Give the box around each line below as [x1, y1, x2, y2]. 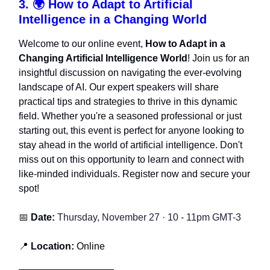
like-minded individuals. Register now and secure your [19, 168, 250, 179]
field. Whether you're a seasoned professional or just [19, 110, 242, 121]
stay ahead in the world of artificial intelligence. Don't [19, 139, 242, 150]
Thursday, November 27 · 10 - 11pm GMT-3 [57, 212, 241, 222]
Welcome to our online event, [19, 38, 145, 49]
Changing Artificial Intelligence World [19, 52, 187, 63]
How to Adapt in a [145, 38, 225, 49]
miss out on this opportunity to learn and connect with [19, 154, 244, 165]
